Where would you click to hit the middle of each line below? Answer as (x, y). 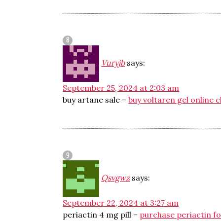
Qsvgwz (116, 178)
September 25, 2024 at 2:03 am (121, 88)
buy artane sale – (96, 100)
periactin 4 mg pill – (101, 215)
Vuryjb (113, 63)
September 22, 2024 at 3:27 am (121, 203)
